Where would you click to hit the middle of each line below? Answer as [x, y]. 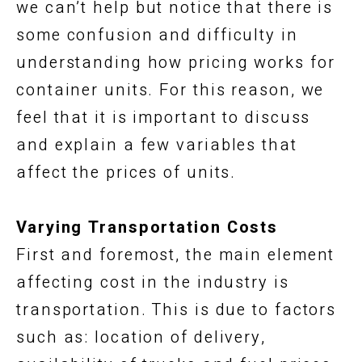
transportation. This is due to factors [177, 309]
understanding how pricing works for [176, 62]
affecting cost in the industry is [153, 282]
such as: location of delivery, [141, 337]
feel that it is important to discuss [164, 117]
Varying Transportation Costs [147, 227]
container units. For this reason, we [170, 90]
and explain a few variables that [157, 145]
